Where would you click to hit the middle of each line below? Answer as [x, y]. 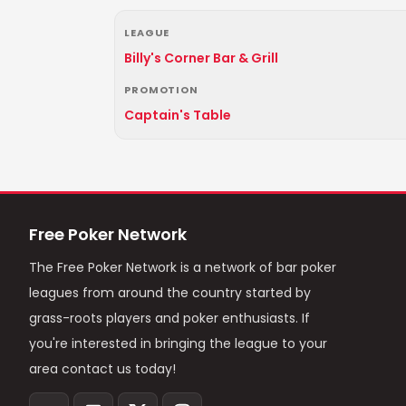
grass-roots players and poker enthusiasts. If [169, 318]
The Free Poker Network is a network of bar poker [183, 267]
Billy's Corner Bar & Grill [201, 58]
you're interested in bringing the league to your [178, 343]
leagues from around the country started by [170, 293]
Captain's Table [178, 115]
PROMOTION [161, 90]
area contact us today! [102, 369]
